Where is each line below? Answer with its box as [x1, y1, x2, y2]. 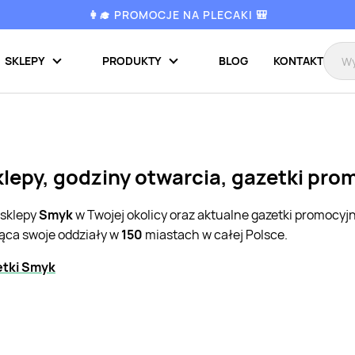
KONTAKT [273, 53, 323, 68]
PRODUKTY [102, 53, 162, 68]
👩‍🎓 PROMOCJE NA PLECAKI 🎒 [87, 6, 268, 22]
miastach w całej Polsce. [143, 226, 288, 244]
